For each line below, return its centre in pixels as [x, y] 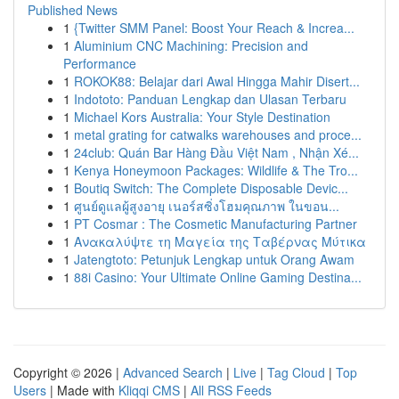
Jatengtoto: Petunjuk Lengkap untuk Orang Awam [214, 259]
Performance [100, 63]
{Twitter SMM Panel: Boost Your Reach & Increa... [214, 28]
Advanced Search [173, 372]
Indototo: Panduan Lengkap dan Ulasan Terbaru [210, 99]
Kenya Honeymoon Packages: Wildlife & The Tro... [216, 170]
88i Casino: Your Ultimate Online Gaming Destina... [218, 277]
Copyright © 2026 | [68, 372]
